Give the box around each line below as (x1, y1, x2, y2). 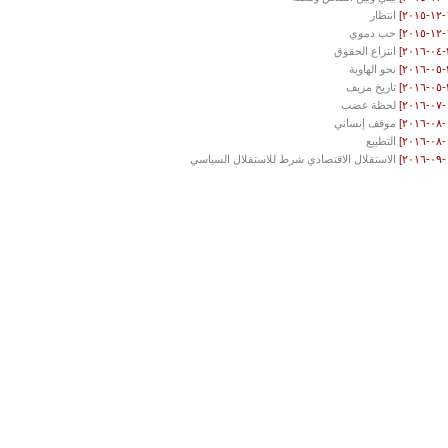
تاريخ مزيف (346, 81, 397, 94)
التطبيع (366, 135, 397, 148)
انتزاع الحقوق (334, 45, 397, 58)
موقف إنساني (334, 117, 397, 130)
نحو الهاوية (349, 63, 397, 76)
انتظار (370, 9, 397, 22)
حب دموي (349, 27, 397, 40)
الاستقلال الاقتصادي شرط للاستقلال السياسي (190, 153, 397, 166)
